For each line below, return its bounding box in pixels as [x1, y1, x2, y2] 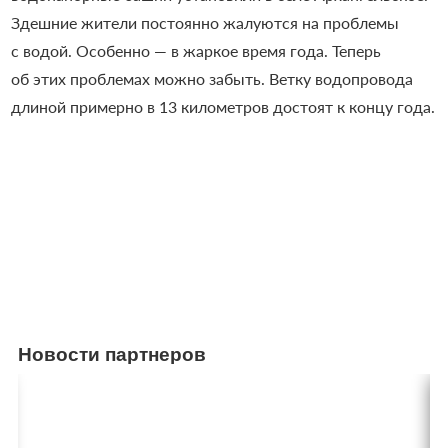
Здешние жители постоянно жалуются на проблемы [10, 12, 399, 32]
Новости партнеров [18, 343, 206, 365]
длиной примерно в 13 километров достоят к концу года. [10, 96, 435, 116]
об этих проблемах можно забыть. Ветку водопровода [10, 68, 413, 88]
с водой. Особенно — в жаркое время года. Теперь [10, 40, 381, 60]
